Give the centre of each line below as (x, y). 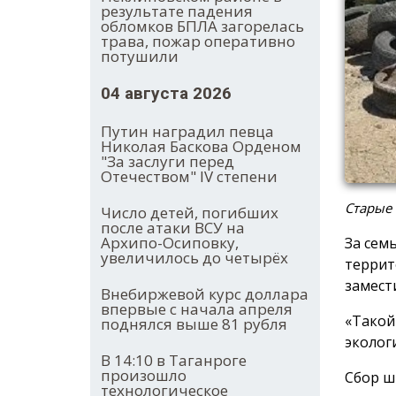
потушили (140, 57)
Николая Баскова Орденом (201, 147)
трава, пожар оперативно (198, 42)
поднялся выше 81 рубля (194, 324)
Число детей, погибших (190, 213)
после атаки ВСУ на (173, 228)
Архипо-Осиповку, (170, 243)
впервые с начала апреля (197, 309)
